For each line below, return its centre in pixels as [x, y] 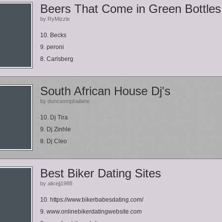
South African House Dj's [105, 91]
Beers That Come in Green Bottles [131, 9]
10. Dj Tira [54, 117]
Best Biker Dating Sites [101, 173]
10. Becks [53, 35]
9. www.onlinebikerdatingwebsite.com [91, 212]
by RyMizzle [55, 19]
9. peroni [52, 47]
